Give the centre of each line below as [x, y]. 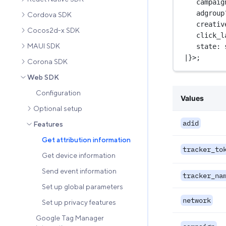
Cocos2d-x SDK [53, 30]
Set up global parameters [82, 186]
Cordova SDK [49, 14]
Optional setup [58, 108]
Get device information [79, 155]
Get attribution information [86, 139]
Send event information [79, 171]
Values [192, 98]
